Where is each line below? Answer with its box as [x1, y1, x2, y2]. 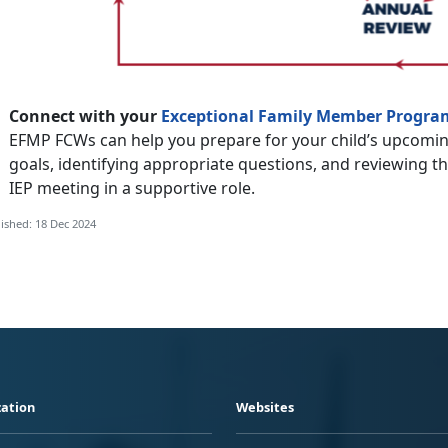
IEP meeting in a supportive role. [9, 177, 259, 200]
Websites [236, 398, 294, 417]
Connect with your [9, 105, 161, 128]
